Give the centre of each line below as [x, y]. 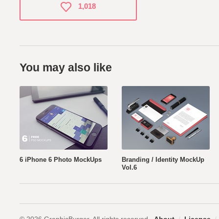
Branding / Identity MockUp [163, 160]
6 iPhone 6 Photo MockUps [61, 160]
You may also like [66, 67]
